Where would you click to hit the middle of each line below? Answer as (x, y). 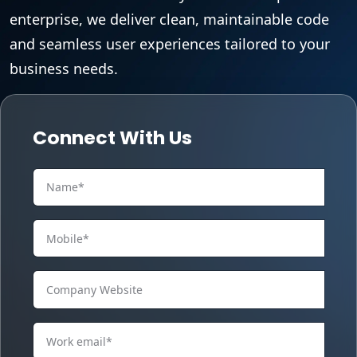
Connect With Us (112, 137)
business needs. (64, 68)
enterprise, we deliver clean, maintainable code (169, 19)
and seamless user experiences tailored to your (170, 43)
